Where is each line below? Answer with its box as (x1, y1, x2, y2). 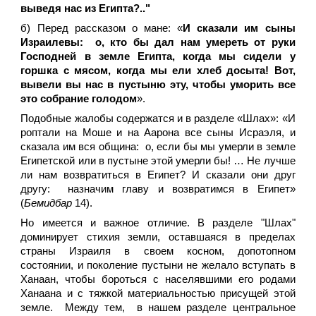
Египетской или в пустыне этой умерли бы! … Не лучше (20, 155, 296, 166)
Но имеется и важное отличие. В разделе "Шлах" (20, 217, 296, 229)
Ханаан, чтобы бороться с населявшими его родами (20, 274, 296, 285)
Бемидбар (24, 197, 73, 209)
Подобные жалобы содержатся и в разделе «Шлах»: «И (20, 113, 296, 124)
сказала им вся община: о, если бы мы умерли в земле (20, 141, 296, 152)
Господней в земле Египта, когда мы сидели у (20, 51, 296, 62)
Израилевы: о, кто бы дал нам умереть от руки (20, 37, 296, 48)
